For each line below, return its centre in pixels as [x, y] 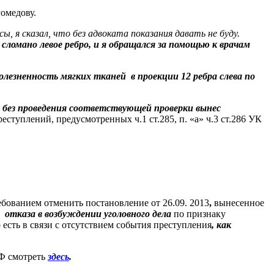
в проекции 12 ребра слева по [193, 76]
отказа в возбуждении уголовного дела [88, 213]
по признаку [200, 213]
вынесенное [239, 202]
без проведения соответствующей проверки [99, 108]
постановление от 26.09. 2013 [147, 202]
